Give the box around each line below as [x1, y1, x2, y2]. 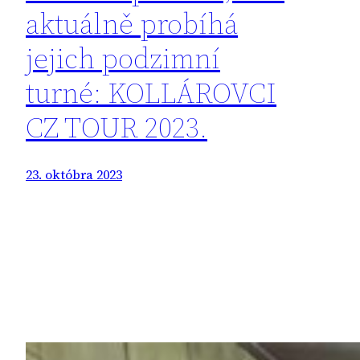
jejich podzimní [26, 38, 220, 78]
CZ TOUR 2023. [26, 107, 207, 147]
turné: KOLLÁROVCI [26, 72, 276, 112]
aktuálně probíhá [26, 3, 238, 43]
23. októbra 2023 [26, 165, 122, 183]
